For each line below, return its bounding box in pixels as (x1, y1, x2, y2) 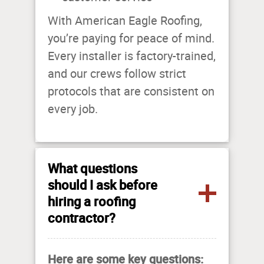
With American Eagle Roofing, (48, 14, 202, 28)
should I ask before (48, 176, 157, 194)
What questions (48, 160, 137, 177)
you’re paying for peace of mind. (48, 31, 214, 46)
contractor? (48, 209, 115, 227)
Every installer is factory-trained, (48, 49, 216, 64)
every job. (48, 102, 98, 117)
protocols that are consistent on (48, 84, 214, 99)
